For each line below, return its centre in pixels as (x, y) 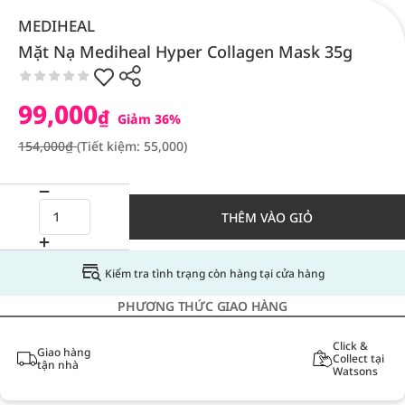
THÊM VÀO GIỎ (267, 217)
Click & (350, 346)
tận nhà (57, 365)
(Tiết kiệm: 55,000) (132, 146)
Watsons (355, 371)
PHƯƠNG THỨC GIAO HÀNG (202, 306)
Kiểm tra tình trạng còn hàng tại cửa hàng (214, 273)
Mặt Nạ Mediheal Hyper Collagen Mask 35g (185, 52)
